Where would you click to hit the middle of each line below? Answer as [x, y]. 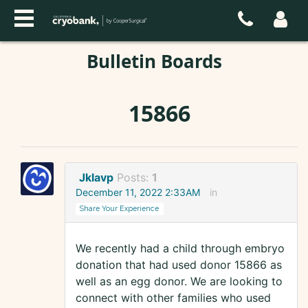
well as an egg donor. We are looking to [179, 282]
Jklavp [96, 178]
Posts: [134, 178]
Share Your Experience [120, 209]
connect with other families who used [173, 298]
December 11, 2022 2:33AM [138, 192]
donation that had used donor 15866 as [179, 265]
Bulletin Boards [154, 61]
